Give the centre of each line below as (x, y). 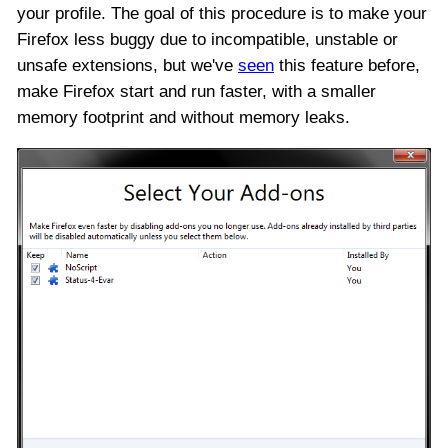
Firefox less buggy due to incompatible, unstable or (207, 40)
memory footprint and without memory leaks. (183, 118)
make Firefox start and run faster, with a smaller (196, 92)
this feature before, (347, 66)
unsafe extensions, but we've (127, 66)
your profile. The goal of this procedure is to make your (222, 14)
